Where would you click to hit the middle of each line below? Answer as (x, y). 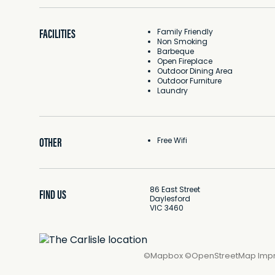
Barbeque (176, 52)
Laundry (172, 91)
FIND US (53, 195)
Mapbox (167, 256)
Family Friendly (185, 33)
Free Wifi (172, 141)
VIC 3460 (167, 209)
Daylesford (170, 199)
